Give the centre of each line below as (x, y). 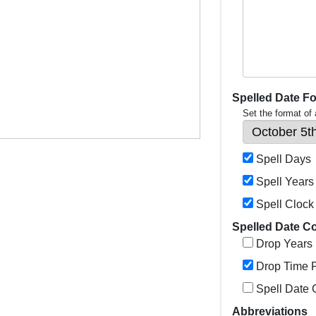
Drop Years (284, 244)
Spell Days (284, 159)
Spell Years (285, 182)
